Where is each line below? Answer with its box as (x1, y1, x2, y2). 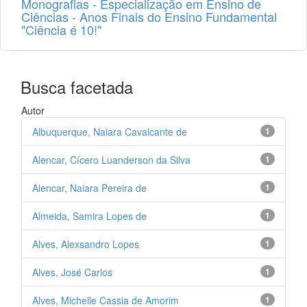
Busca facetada (21, 75, 133, 99)
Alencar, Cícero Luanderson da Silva (32, 153, 191, 167)
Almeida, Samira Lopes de (32, 209, 147, 223)
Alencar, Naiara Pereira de (32, 181, 147, 195)
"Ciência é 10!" (21, 21, 101, 39)
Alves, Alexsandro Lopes (32, 237, 139, 251)
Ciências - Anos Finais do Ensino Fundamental (21, 8, 277, 26)
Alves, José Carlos (32, 265, 112, 280)
